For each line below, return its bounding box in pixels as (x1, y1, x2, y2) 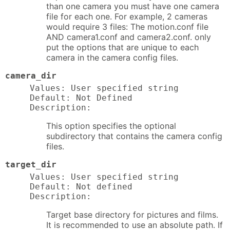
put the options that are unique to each (46, 42, 199, 53)
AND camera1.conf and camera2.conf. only (46, 32, 211, 43)
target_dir (5, 160, 56, 170)
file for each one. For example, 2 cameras (46, 11, 207, 22)
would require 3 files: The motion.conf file (46, 22, 208, 32)
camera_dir (5, 71, 56, 81)
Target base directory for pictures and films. (46, 209, 218, 220)
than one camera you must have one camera (46, 1, 219, 12)
